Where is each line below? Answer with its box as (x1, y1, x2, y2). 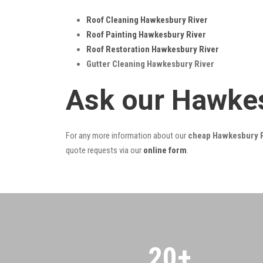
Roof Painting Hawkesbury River (86, 29, 206, 40)
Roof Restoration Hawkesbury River (86, 43, 219, 55)
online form (143, 144, 187, 156)
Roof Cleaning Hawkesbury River (86, 14, 208, 25)
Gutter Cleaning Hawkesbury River (86, 58, 214, 69)
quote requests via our (66, 144, 143, 156)
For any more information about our (66, 130, 188, 141)
